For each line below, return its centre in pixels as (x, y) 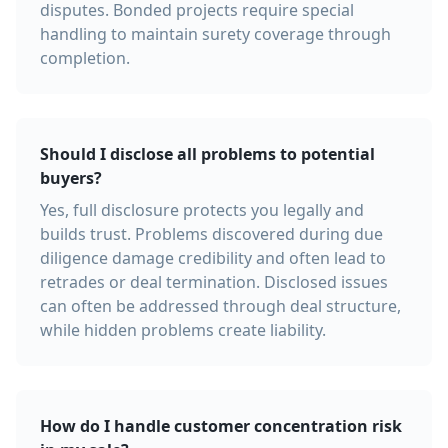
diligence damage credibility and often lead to (213, 258)
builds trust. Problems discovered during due (211, 234)
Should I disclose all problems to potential (207, 154)
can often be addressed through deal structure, (220, 306)
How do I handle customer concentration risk (221, 426)
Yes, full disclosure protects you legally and (202, 210)
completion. (85, 58)
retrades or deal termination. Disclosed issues (214, 282)
